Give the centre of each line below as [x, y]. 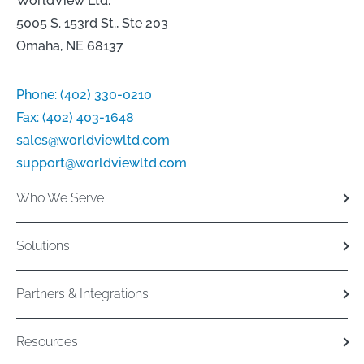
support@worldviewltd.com [102, 163]
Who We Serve [60, 198]
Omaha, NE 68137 [70, 46]
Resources [47, 342]
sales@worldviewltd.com [93, 141]
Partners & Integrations [82, 294]
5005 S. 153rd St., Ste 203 [92, 24]
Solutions [43, 246]
